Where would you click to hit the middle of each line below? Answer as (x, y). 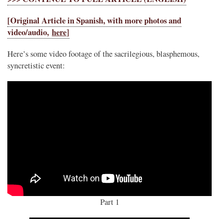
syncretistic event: (36, 65)
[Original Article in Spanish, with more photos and (94, 20)
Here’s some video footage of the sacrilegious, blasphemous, (103, 54)
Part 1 (109, 202)
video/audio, (30, 32)
